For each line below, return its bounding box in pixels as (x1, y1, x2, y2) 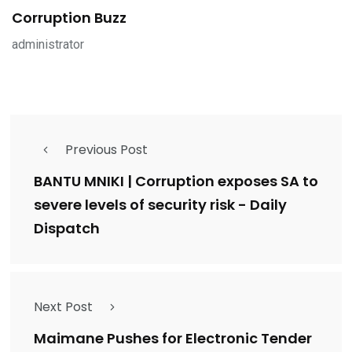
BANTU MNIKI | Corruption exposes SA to (34, 171, 318, 192)
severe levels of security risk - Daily (34, 195, 287, 215)
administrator (12, 37, 84, 53)
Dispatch (34, 218, 100, 239)
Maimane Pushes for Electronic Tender (34, 328, 312, 349)
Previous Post (65, 141, 148, 159)
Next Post (34, 298, 93, 317)
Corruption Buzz (12, 8, 126, 28)
